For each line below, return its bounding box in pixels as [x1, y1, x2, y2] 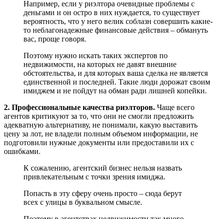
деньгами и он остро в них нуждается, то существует [23, 8, 200, 17]
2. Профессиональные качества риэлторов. [4, 103, 157, 111]
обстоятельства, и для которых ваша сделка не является [23, 68, 208, 77]
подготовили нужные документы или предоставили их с [4, 138, 194, 147]
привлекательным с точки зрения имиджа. [23, 172, 165, 181]
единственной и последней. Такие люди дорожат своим [23, 77, 210, 86]
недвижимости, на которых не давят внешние [23, 60, 176, 68]
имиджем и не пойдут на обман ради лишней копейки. [23, 86, 207, 95]
